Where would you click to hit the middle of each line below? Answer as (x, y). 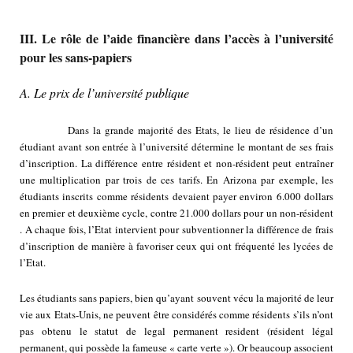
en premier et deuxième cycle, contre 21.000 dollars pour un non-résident (176, 213)
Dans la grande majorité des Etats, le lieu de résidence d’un (176, 130)
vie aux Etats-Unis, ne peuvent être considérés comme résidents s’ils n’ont (176, 315)
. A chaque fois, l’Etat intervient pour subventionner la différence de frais (176, 230)
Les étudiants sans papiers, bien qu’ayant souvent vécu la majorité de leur (176, 298)
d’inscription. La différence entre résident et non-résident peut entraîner (176, 163)
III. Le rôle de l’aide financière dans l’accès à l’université (176, 39)
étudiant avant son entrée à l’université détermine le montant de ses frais (176, 147)
